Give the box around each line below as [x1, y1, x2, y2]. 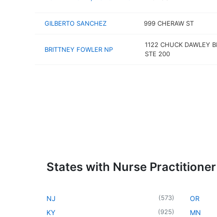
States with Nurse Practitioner [46, 159, 216, 174]
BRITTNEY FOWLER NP [45, 45, 113, 53]
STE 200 [144, 50, 170, 58]
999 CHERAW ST [144, 19, 194, 27]
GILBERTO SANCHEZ [45, 19, 107, 27]
